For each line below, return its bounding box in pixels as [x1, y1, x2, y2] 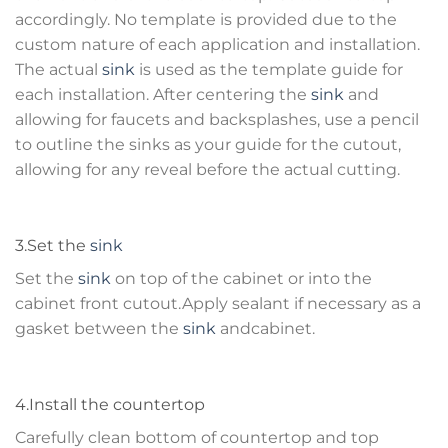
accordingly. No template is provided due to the [15, 10, 397, 30]
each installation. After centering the [15, 85, 311, 105]
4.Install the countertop [15, 394, 205, 414]
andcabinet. [216, 319, 315, 339]
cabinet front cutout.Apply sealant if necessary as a [15, 294, 421, 314]
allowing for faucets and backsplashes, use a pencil [15, 110, 419, 130]
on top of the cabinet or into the [111, 269, 372, 289]
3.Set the [15, 236, 90, 256]
